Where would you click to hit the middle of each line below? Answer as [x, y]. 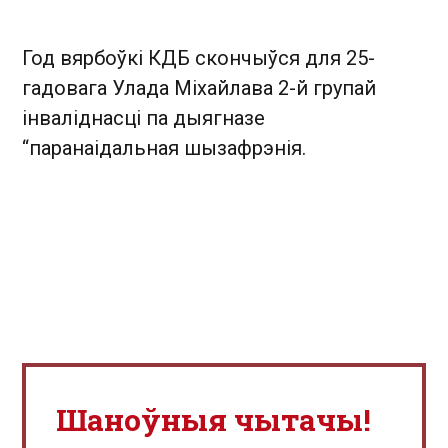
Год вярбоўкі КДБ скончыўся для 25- [198, 58]
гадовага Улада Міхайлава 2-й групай [199, 88]
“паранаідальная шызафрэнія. [164, 148]
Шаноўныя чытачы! [213, 419]
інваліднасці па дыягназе [143, 118]
